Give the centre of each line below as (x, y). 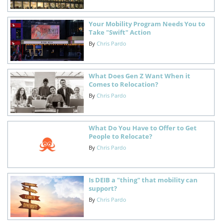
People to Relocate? (120, 136)
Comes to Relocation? (123, 84)
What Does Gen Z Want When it (139, 76)
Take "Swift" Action (120, 32)
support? (103, 188)
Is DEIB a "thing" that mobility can (143, 180)
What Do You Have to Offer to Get (142, 128)
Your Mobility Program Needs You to (147, 24)
